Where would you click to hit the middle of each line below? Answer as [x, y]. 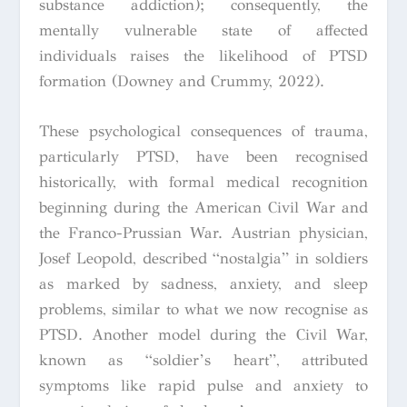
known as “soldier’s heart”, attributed [203, 360]
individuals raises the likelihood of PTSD [203, 55]
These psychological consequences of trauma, [203, 131]
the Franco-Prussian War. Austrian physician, [203, 233]
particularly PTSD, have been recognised [203, 156]
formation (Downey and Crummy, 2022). [181, 81]
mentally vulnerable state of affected [203, 30]
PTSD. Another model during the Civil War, [203, 334]
